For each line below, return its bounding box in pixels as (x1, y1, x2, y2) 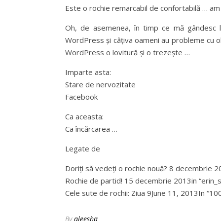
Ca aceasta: (65, 111, 104, 121)
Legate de (65, 144, 100, 153)
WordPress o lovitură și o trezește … (65, 47, 190, 57)
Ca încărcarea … (65, 124, 117, 134)
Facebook (65, 92, 98, 102)
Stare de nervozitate (65, 79, 136, 89)
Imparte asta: (65, 67, 111, 77)
